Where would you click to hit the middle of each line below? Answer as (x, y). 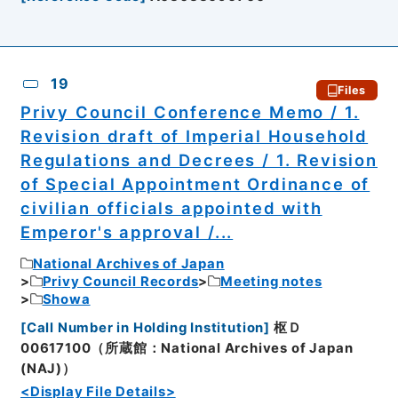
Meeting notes (271, 281)
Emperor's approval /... (127, 232)
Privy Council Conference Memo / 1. (190, 112)
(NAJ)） (48, 369)
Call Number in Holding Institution (145, 328)
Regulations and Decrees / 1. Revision (199, 160)
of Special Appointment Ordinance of (195, 184)
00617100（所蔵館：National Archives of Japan (187, 349)
